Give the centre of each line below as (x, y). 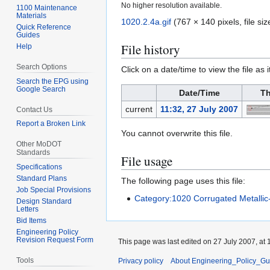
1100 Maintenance (47, 8)
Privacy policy (141, 261)
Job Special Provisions (54, 190)
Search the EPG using (53, 81)
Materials (32, 15)
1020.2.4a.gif (146, 22)
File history (151, 50)
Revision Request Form (55, 240)
